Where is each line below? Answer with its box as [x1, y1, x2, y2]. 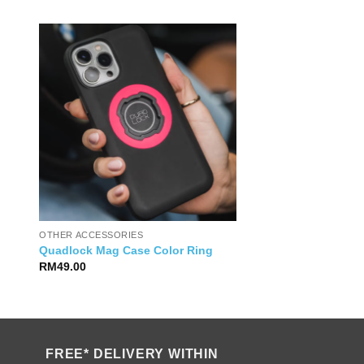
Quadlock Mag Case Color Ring [39, 243, 214, 257]
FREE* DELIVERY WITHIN [45, 347, 219, 362]
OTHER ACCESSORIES [39, 230, 144, 240]
